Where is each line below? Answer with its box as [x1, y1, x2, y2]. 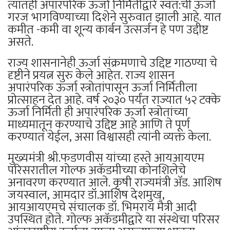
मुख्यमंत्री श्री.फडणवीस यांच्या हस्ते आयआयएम [8, 148, 204, 169]
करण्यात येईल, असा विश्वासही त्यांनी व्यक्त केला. [8, 127, 211, 148]
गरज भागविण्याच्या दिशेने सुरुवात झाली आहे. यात [8, 7, 221, 28]
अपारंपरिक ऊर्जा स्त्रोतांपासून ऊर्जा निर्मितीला [8, 78, 197, 99]
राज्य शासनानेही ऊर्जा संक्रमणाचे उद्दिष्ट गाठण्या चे [8, 53, 217, 74]
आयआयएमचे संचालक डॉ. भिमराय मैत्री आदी [8, 197, 197, 218]
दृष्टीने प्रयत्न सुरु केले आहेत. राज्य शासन [8, 65, 175, 86]
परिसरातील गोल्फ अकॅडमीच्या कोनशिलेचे [8, 160, 186, 181]
